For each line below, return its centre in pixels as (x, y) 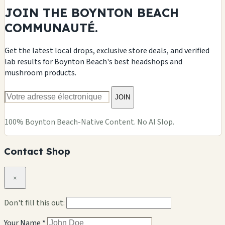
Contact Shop (37, 151)
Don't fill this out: (35, 203)
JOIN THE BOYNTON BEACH (92, 12)
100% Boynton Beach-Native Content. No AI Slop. (89, 122)
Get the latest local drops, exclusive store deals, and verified (107, 50)
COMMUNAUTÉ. (51, 27)
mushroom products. (40, 73)
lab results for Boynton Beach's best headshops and (93, 62)
